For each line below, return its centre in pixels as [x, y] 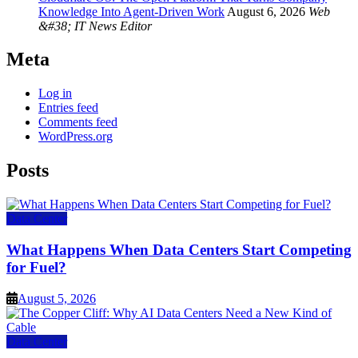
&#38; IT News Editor [95, 26]
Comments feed [78, 122]
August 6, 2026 [266, 11]
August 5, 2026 [57, 298]
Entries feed [68, 108]
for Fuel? [36, 267]
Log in [55, 93]
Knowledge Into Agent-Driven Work [131, 11]
